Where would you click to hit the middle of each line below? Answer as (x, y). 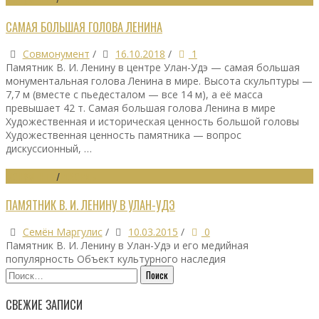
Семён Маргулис (62, 231)
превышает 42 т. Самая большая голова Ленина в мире (141, 108)
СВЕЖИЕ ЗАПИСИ (44, 305)
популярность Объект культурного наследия (116, 258)
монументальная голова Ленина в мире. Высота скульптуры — (159, 81)
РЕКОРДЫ (79, 177)
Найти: (21, 271)
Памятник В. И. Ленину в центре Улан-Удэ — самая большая (153, 68)
